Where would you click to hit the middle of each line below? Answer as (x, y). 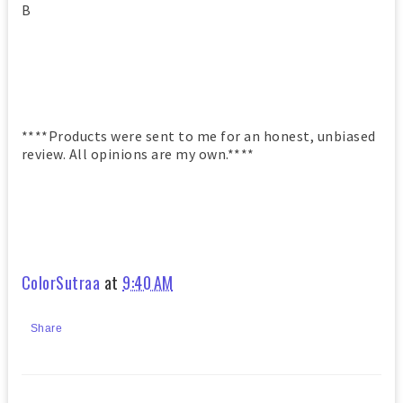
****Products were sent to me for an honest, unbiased (198, 136)
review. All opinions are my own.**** (138, 154)
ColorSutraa (61, 282)
